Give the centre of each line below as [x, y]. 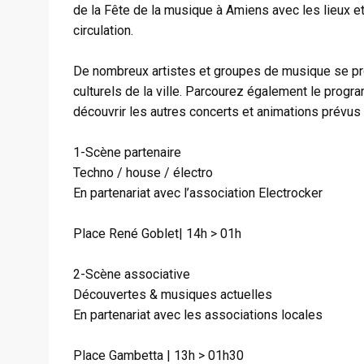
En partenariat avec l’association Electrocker [198, 193]
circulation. [103, 30]
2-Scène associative [132, 274]
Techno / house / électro [143, 173]
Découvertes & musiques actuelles [173, 295]
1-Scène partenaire [127, 152]
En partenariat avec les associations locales [198, 315]
